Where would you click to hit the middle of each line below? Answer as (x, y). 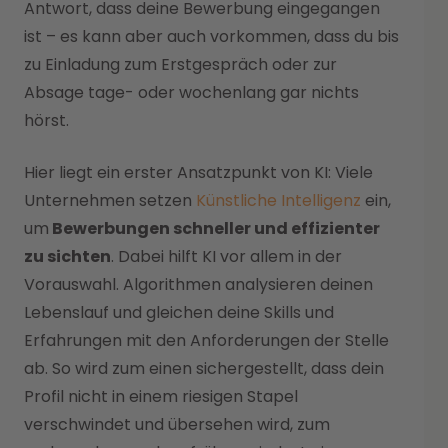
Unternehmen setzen (110, 200)
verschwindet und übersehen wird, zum (177, 424)
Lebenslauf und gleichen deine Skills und (179, 312)
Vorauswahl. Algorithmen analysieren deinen (198, 284)
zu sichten (67, 256)
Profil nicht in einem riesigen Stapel (161, 396)
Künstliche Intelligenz (278, 200)
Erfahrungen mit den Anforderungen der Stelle (206, 340)
